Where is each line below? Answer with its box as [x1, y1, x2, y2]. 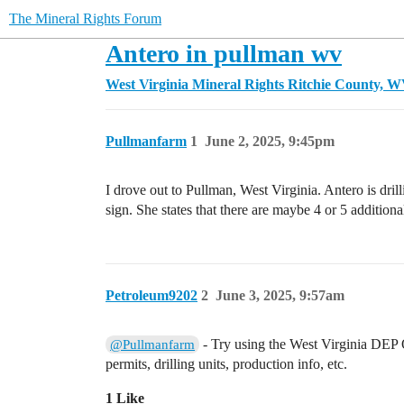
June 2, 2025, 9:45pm [205, 133, 335, 149]
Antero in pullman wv [106, 40, 342, 68]
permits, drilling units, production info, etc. [106, 356, 347, 372]
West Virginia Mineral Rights [106, 77, 284, 92]
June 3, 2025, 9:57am [216, 288, 344, 303]
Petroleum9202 [106, 288, 197, 303]
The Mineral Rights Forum [9, 11, 161, 26]
